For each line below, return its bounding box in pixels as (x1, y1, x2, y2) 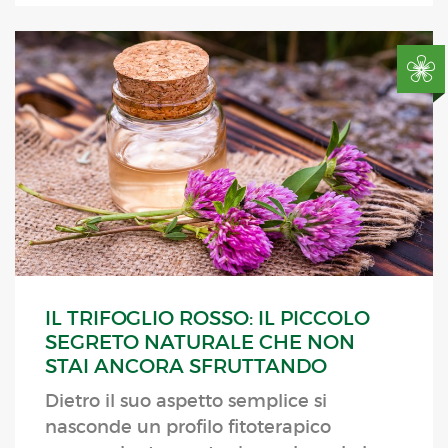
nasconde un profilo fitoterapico (45, 416, 331, 439)
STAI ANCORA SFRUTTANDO (45, 354, 327, 379)
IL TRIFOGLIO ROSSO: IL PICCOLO (45, 306, 370, 331)
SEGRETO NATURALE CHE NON (45, 330, 355, 355)
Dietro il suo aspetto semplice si (45, 390, 327, 413)
